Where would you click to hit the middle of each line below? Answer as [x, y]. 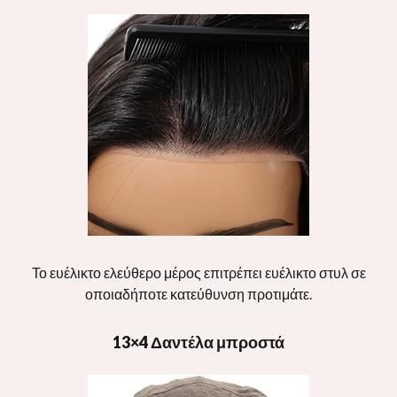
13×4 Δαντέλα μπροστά [198, 342]
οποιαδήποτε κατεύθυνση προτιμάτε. [198, 293]
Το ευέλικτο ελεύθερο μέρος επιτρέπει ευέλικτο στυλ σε [198, 272]
